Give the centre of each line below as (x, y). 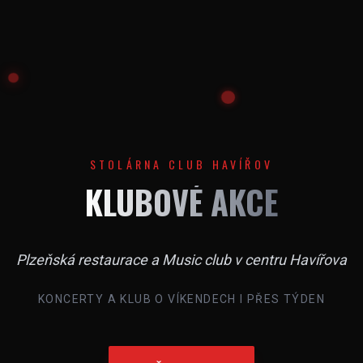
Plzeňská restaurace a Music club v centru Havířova (181, 259)
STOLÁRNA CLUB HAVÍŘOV (181, 164)
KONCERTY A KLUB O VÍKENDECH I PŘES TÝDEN (181, 299)
